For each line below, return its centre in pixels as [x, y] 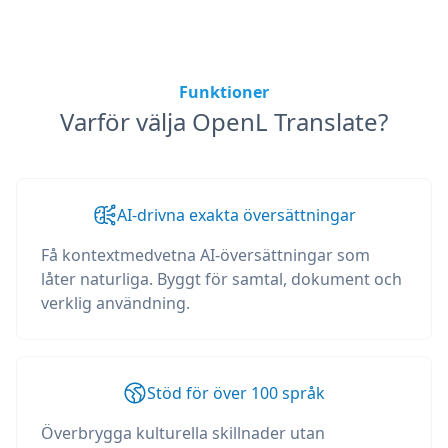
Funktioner [224, 92]
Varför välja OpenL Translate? [224, 121]
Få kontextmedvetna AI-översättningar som [205, 255]
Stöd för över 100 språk [236, 393]
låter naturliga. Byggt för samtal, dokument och [221, 279]
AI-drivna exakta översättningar [236, 215]
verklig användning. [115, 303]
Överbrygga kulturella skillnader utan [183, 433]
